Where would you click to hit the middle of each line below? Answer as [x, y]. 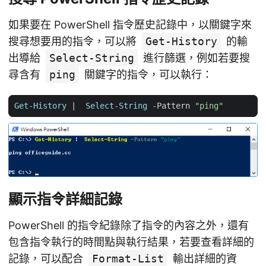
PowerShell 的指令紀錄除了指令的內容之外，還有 [129, 225]
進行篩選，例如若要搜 [195, 58]
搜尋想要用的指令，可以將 [74, 41]
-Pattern [171, 105]
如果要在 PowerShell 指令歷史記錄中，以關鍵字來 [130, 24]
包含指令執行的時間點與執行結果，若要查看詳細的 [131, 242]
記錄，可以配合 [47, 258]
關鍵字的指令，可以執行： [147, 74]
